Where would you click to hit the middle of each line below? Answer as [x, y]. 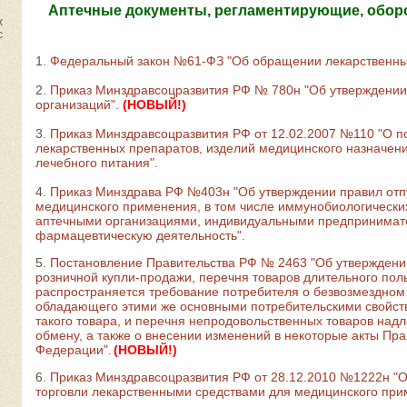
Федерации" [72, 350]
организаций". [77, 104]
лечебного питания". [97, 163]
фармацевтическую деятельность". [140, 235]
